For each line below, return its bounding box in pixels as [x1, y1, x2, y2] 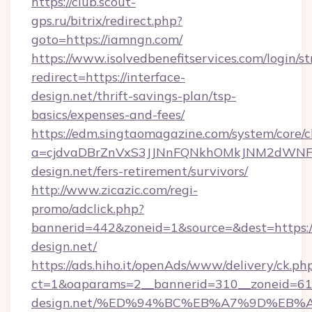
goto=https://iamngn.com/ [31, 31, 182, 47]
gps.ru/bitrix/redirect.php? [31, 13, 182, 29]
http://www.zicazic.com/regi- [31, 182, 198, 198]
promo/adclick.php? [31, 201, 144, 217]
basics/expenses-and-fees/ [31, 107, 185, 123]
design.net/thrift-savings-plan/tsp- [31, 88, 236, 104]
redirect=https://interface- [31, 69, 185, 85]
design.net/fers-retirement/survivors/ [31, 163, 248, 179]
